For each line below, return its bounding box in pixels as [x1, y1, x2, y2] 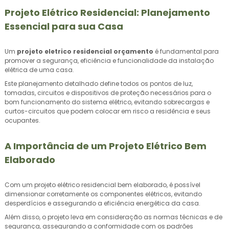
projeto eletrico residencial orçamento [17, 47, 153, 56]
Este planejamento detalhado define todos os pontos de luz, [5, 79, 193, 88]
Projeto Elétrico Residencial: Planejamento [5, 6, 210, 19]
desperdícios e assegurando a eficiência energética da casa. [5, 199, 200, 208]
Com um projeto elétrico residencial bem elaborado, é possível [5, 180, 200, 189]
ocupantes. [5, 116, 40, 125]
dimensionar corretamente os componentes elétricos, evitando [5, 190, 202, 198]
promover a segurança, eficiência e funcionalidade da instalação [5, 56, 214, 65]
